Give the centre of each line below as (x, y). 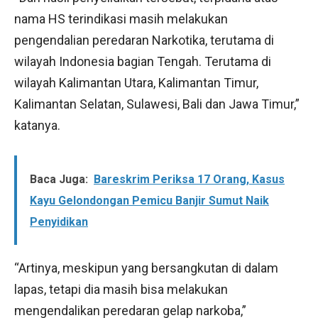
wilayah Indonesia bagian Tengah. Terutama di (143, 61)
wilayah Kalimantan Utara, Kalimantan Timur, (136, 82)
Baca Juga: (59, 179)
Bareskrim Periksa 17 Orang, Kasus (189, 179)
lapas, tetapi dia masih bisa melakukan (121, 289)
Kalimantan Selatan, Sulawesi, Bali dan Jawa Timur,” (157, 104)
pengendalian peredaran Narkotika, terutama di (144, 40)
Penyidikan (59, 221)
